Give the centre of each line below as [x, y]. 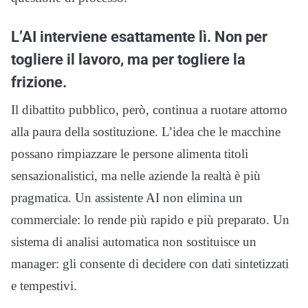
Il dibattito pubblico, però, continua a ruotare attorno [149, 110]
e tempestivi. [44, 286]
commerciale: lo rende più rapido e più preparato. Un [150, 220]
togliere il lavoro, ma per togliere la [128, 59]
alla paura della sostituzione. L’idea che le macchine [146, 132]
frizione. [39, 82]
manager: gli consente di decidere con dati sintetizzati [150, 264]
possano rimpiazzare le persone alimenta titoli [130, 154]
